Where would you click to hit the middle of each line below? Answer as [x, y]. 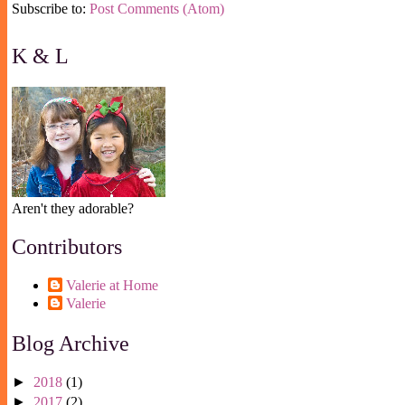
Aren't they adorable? [73, 209]
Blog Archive [71, 343]
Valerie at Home [112, 285]
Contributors [67, 247]
